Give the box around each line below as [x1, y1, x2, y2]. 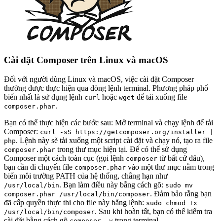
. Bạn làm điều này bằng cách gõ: [59, 181, 165, 189]
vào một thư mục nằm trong [126, 163, 214, 171]
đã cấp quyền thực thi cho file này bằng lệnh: [4, 198, 146, 207]
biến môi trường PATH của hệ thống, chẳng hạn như [4, 172, 168, 180]
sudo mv [165, 182, 193, 189]
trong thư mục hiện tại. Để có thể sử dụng [55, 145, 187, 153]
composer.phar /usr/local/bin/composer [4, 190, 150, 198]
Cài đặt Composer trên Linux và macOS [4, 55, 168, 66]
